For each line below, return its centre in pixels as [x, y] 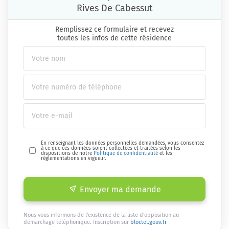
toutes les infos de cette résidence [114, 38]
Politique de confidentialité [126, 153]
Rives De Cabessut [114, 8]
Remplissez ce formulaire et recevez [114, 29]
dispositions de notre [67, 153]
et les [165, 153]
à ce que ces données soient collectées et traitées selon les [111, 148]
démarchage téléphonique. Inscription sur [77, 222]
